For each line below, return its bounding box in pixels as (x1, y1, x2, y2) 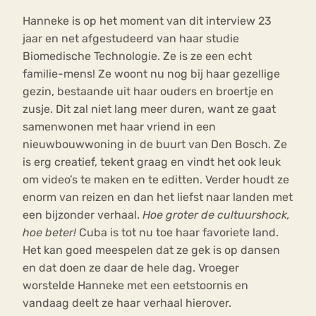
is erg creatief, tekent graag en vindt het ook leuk (23, 155, 281, 169)
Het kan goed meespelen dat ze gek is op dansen (23, 243, 280, 257)
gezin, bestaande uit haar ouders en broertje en (23, 85, 274, 99)
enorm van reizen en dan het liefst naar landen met (23, 190, 293, 205)
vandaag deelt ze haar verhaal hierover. (23, 296, 231, 310)
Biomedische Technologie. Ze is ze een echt (23, 49, 252, 63)
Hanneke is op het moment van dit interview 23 (23, 14, 272, 28)
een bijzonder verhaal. (23, 208, 142, 222)
